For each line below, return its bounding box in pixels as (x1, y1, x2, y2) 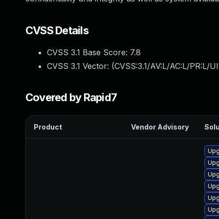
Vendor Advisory (131, 123, 189, 131)
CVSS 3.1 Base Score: (47, 47, 130, 57)
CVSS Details (25, 24, 88, 37)
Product (34, 123, 62, 131)
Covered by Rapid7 (25, 91, 117, 104)
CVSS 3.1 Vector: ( (47, 61, 114, 71)
